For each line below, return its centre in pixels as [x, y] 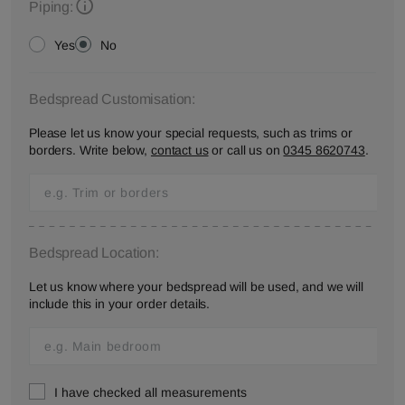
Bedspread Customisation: [113, 99]
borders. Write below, [90, 150]
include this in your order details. [120, 304]
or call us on [246, 150]
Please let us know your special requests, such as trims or [191, 133]
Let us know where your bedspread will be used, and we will [196, 287]
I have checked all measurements [151, 392]
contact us [179, 150]
